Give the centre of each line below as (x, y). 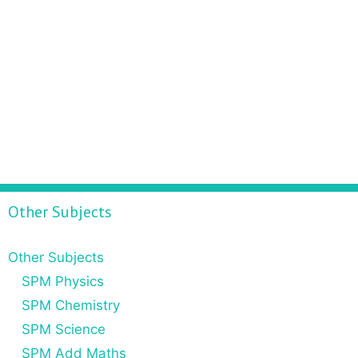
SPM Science (64, 329)
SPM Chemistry (71, 305)
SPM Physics (63, 281)
